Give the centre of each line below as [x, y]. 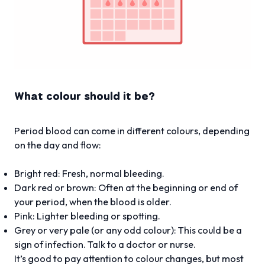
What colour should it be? [85, 96]
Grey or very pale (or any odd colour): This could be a [128, 230]
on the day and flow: [58, 145]
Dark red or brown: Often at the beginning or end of [126, 187]
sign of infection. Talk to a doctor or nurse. [105, 244]
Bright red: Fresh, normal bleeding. [89, 173]
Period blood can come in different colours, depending [132, 130]
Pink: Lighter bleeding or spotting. [87, 216]
